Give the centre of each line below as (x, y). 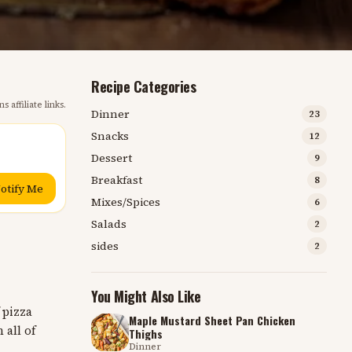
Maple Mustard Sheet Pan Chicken (212, 320)
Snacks (110, 136)
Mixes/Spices (126, 202)
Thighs (146, 334)
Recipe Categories (144, 86)
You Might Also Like (146, 296)
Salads (109, 224)
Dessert (112, 158)
